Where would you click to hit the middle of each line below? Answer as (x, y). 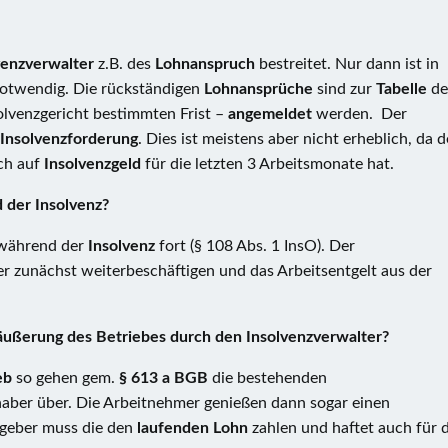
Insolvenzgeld (94, 164)
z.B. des (126, 64)
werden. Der (361, 114)
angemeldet (272, 114)
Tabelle (403, 89)
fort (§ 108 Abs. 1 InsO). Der (257, 246)
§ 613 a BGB (163, 378)
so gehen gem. (67, 378)
